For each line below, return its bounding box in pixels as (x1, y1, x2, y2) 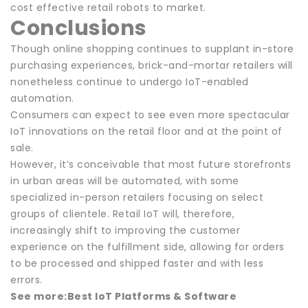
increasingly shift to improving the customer (10, 223, 240, 237)
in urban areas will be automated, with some (10, 173, 239, 188)
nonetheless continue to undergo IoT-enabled (10, 74, 249, 89)
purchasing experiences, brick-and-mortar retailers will (10, 58, 293, 72)
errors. (10, 272, 43, 287)
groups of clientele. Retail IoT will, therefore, (10, 206, 234, 221)
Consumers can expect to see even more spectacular (10, 107, 290, 122)
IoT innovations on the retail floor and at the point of (10, 124, 283, 138)
